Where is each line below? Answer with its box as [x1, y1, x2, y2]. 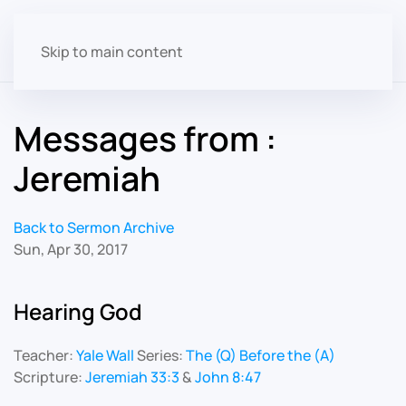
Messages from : [14, 115, 276, 161]
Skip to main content [41, 42, 183, 62]
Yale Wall [76, 345, 134, 365]
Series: [137, 345, 186, 365]
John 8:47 [195, 367, 261, 387]
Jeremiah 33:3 [85, 367, 179, 387]
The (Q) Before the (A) [186, 345, 335, 365]
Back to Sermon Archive [14, 217, 174, 237]
